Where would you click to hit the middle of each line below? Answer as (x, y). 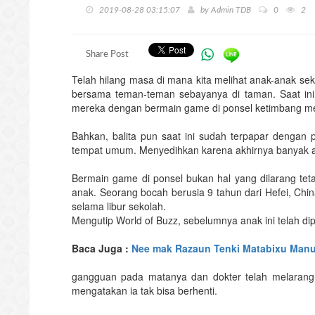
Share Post (107, 55)
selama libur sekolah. (119, 206)
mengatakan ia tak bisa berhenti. (144, 290)
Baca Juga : (102, 248)
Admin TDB (231, 10)
